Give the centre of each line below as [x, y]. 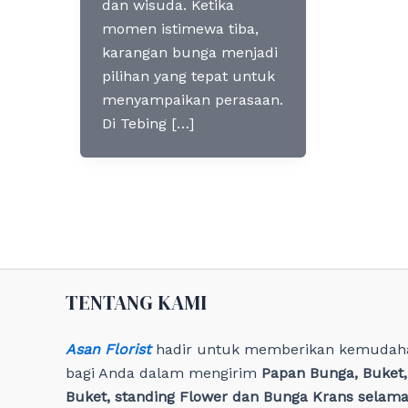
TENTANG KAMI [136, 302]
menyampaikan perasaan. [193, 100]
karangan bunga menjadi [190, 53]
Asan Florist [108, 349]
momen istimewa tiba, [180, 29]
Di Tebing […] [148, 124]
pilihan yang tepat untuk [189, 76]
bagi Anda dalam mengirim [163, 373]
